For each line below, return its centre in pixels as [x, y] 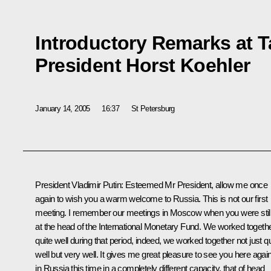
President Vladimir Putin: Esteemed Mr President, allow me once [152, 185]
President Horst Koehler [143, 65]
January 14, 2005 [63, 108]
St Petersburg [153, 108]
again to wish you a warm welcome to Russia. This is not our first [152, 199]
